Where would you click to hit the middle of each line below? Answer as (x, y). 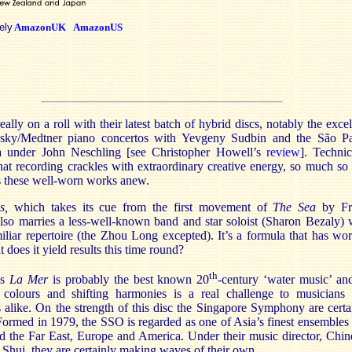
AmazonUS (98, 27)
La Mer (28, 280)
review (283, 152)
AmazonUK (40, 27)
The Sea (295, 207)
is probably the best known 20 (128, 280)
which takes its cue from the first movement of (141, 207)
